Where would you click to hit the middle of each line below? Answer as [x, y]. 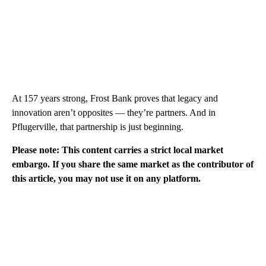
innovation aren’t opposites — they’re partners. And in [114, 113]
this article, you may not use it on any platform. [106, 179]
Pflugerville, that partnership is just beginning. [98, 127]
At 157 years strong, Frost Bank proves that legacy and [115, 99]
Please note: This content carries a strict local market [118, 150]
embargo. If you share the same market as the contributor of [133, 164]
